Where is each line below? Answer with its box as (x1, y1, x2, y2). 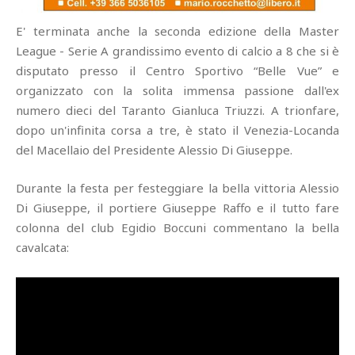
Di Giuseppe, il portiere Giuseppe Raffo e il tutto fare (16, 200, 339, 216)
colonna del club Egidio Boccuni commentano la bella (16, 219, 339, 236)
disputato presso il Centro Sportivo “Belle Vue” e (16, 63, 339, 79)
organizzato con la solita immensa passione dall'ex (16, 82, 339, 99)
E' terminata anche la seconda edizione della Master (16, 23, 339, 40)
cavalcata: (16, 239, 72, 256)
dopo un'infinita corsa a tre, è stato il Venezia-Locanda (16, 122, 339, 139)
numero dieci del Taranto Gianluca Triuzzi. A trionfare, (16, 102, 339, 119)
